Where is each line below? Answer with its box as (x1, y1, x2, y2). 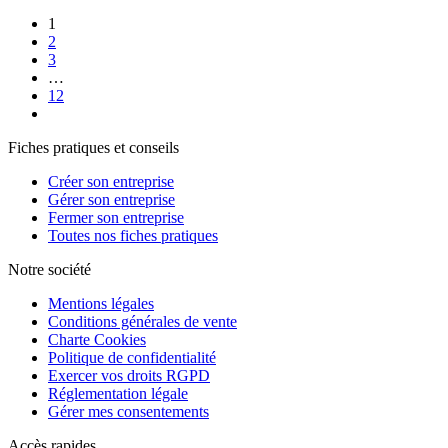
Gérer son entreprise (48, 190, 175, 208)
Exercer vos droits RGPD (48, 366, 210, 384)
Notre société (8, 260, 91, 278)
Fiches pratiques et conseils (8, 138, 179, 156)
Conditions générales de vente (48, 312, 237, 330)
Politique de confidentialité (48, 348, 216, 366)
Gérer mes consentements (48, 402, 209, 420)
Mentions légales (48, 294, 154, 312)
